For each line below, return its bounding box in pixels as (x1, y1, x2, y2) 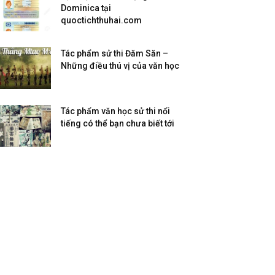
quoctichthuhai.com (61, 15, 142, 26)
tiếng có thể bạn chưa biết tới (61, 118, 175, 129)
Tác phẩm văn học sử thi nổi (61, 106, 171, 117)
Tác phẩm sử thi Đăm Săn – (61, 48, 169, 59)
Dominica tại (61, 3, 112, 14)
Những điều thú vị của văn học (61, 61, 180, 71)
